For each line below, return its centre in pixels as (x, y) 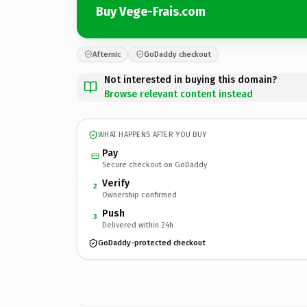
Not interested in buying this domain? (191, 79)
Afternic (107, 54)
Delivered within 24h (138, 225)
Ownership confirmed (139, 195)
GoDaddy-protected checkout (152, 243)
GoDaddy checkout (177, 54)
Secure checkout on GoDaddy (155, 164)
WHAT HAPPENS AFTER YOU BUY (152, 135)
